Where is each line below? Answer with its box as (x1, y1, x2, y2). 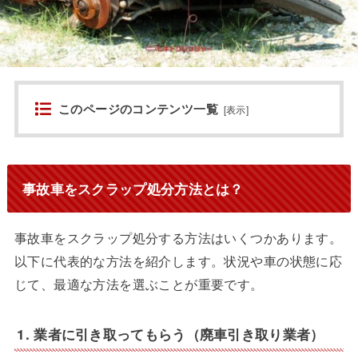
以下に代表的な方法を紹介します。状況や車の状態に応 (14, 251, 343, 271)
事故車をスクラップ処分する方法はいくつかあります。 (14, 228, 343, 248)
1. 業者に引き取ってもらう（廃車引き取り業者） (17, 324, 324, 344)
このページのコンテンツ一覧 (58, 99, 218, 117)
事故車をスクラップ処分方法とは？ (22, 178, 244, 198)
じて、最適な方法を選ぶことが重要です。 (14, 274, 264, 294)
